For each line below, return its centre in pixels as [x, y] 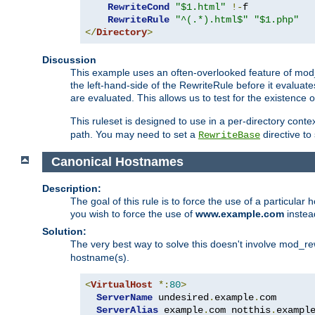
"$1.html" [200, 7]
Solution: [64, 231]
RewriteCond [139, 7]
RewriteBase [229, 135]
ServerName [124, 297]
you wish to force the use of [133, 213]
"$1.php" [276, 20]
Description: [72, 188]
